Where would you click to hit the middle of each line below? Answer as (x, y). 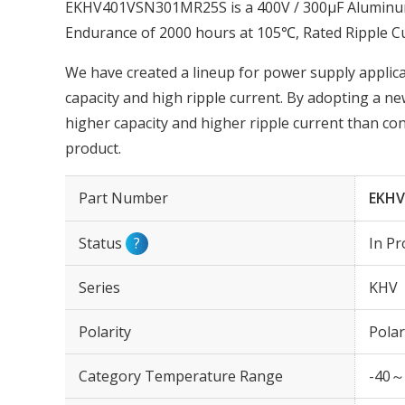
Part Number (123, 198)
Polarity (105, 332)
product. (93, 148)
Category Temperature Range (181, 376)
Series (99, 287)
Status (102, 243)
